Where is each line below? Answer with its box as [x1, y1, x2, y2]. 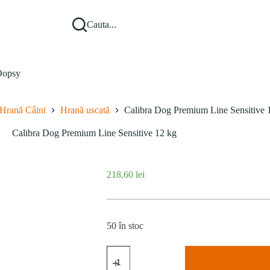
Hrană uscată [60, 105, 110, 116]
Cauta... [87, 19, 117, 30]
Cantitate [105, 245, 139, 256]
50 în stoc [106, 221, 143, 231]
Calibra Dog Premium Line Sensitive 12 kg [12, 128, 177, 139]
